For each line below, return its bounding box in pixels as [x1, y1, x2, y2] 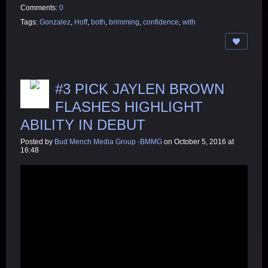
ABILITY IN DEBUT [20, 116, 145, 133]
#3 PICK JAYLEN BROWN [55, 80, 224, 97]
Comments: [20, 3, 59, 12]
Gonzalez [39, 17, 71, 26]
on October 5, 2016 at [162, 137, 234, 146]
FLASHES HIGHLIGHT [55, 98, 203, 115]
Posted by [20, 137, 54, 146]
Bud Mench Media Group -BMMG [54, 137, 162, 146]
